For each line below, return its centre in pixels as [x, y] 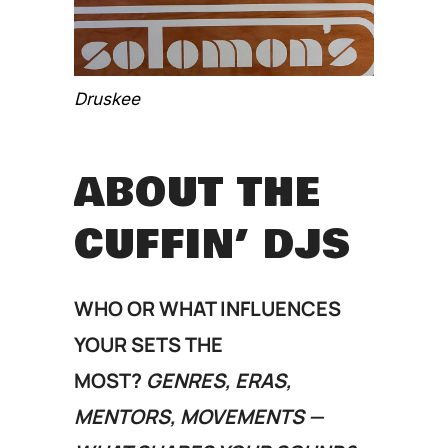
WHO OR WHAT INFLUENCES [207, 308]
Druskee [107, 98]
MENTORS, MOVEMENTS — [199, 416]
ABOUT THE [197, 192]
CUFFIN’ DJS [212, 244]
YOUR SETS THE [148, 344]
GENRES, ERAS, [219, 380]
